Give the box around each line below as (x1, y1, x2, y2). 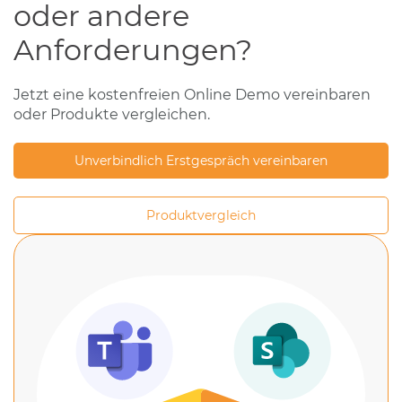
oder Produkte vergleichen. (13, 105, 210, 123)
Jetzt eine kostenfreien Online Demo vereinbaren (13, 85, 371, 103)
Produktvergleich (146, 206, 256, 223)
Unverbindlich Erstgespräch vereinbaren (74, 152, 328, 169)
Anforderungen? (13, 31, 252, 67)
